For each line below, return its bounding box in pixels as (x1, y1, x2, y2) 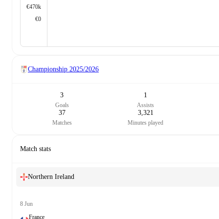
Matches (52, 119, 72, 126)
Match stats (20, 145, 51, 153)
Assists (137, 102, 154, 109)
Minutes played (128, 119, 164, 126)
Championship (28, 66, 67, 73)
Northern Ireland (28, 173, 74, 180)
